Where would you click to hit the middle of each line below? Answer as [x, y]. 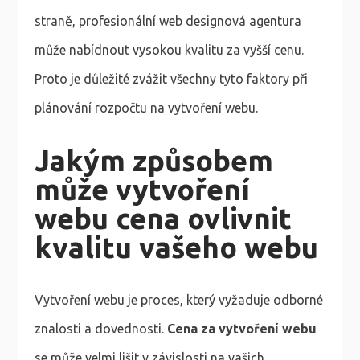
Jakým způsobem [153, 160]
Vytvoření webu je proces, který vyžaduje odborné [178, 300]
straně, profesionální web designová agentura [168, 20]
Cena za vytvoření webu [241, 329]
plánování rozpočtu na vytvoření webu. [146, 107]
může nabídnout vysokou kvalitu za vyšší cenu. [169, 49]
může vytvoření [142, 189]
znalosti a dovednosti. [100, 329]
